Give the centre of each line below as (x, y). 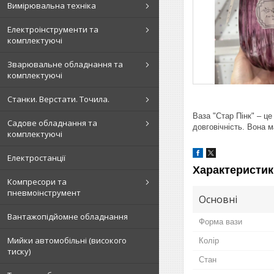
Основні (218, 199)
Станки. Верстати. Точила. (58, 99)
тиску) (19, 251)
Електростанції (36, 157)
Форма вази (220, 221)
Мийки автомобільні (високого (67, 240)
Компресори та (37, 181)
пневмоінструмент (44, 192)
